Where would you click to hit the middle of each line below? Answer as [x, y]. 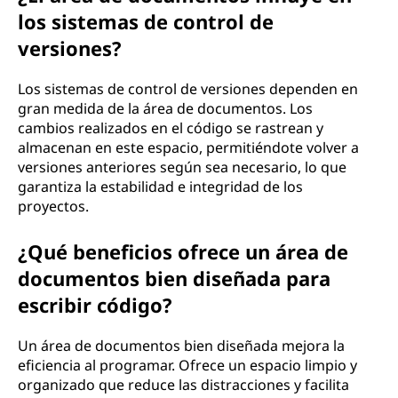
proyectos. [53, 206]
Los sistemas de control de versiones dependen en [188, 89]
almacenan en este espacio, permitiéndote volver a [188, 147]
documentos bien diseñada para [174, 278]
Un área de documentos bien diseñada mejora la [181, 346]
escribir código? [95, 305]
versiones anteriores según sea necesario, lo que [182, 167]
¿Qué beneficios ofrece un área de [183, 251]
